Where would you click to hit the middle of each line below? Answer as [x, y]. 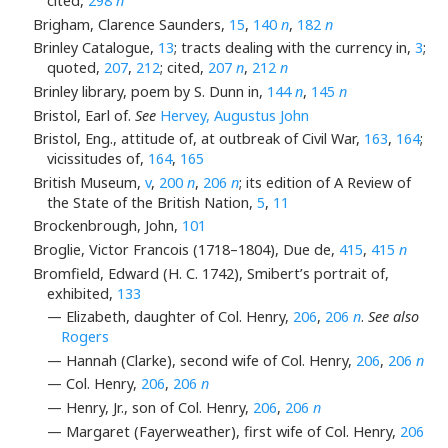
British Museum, [88, 182]
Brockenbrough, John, [107, 226]
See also [393, 317]
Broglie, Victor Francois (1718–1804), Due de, [185, 250]
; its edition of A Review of [324, 182]
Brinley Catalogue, [95, 48]
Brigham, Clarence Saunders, [130, 24]
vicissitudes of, [97, 159]
